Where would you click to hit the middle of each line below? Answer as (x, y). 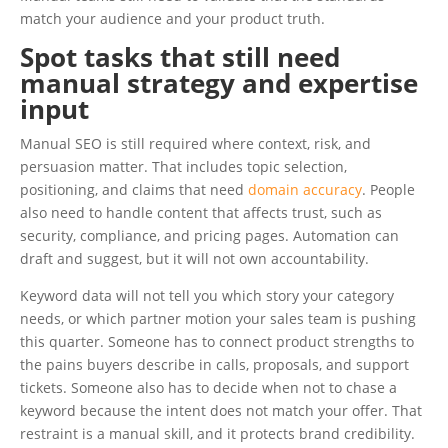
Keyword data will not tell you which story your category (207, 295)
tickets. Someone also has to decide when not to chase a (208, 387)
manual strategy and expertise (219, 83)
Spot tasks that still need (180, 57)
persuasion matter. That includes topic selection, (183, 166)
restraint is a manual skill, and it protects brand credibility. (217, 433)
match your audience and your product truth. (172, 18)
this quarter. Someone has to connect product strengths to (217, 341)
